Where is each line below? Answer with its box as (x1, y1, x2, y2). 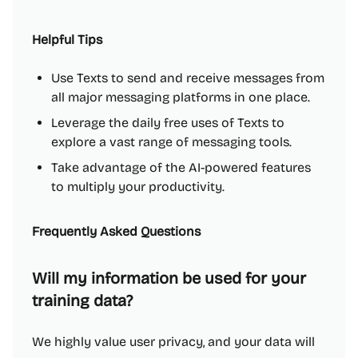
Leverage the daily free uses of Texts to (51, 115, 284, 130)
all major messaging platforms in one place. (51, 89, 310, 105)
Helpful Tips (32, 32, 102, 47)
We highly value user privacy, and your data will (32, 334, 315, 349)
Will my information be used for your (32, 268, 306, 288)
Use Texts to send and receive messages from (51, 70, 324, 86)
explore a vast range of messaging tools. (51, 134, 292, 149)
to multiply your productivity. (51, 179, 225, 194)
